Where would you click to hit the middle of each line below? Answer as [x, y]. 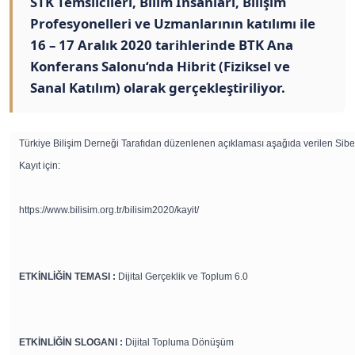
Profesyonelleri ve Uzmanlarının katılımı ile [173, 23]
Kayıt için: [40, 166]
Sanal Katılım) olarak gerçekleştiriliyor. [158, 88]
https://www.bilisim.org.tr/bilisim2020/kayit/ [109, 210]
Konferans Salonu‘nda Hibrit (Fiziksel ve [160, 66]
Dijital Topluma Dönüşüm [179, 342]
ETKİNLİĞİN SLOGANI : [71, 342]
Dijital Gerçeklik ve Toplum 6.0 [182, 277]
